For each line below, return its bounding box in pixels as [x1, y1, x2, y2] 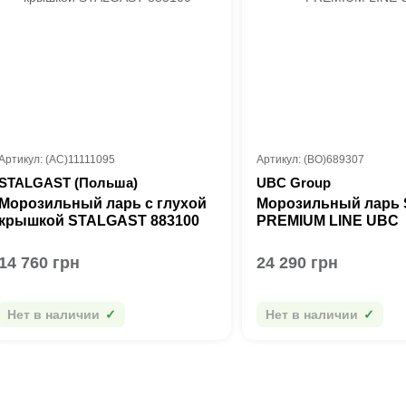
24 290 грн [256, 254, 339, 272]
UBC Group [256, 175, 332, 190]
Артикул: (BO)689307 [256, 153, 365, 166]
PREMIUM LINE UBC [256, 213, 400, 228]
